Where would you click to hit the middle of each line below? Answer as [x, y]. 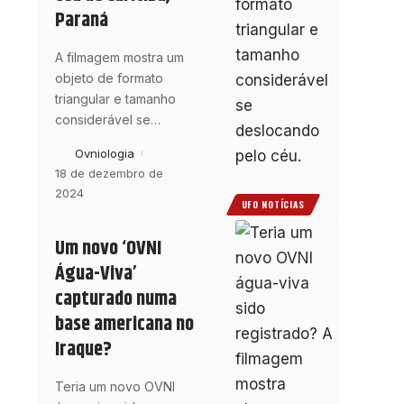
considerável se [102, 120]
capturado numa [115, 299]
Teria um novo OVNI [115, 386]
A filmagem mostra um [119, 58]
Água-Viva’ [96, 274]
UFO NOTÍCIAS [273, 204]
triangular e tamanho [115, 99]
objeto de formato [109, 78]
